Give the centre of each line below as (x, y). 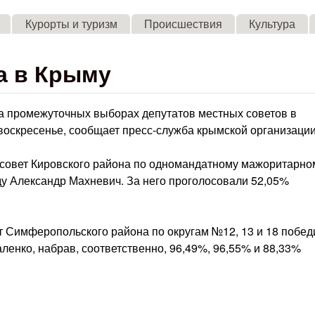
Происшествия (183, 24)
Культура (272, 24)
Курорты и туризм (71, 24)
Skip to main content (141, 11)
